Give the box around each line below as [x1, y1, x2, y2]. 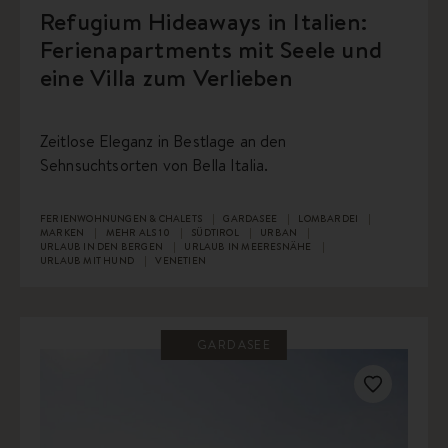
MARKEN [40, 225, 87, 240]
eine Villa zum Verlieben [40, 60, 293, 95]
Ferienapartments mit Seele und [40, 32, 383, 67]
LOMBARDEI [298, 211, 361, 226]
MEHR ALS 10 [105, 225, 173, 240]
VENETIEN [155, 253, 207, 268]
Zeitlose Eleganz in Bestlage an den [40, 130, 287, 153]
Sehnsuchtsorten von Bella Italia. [40, 154, 269, 177]
